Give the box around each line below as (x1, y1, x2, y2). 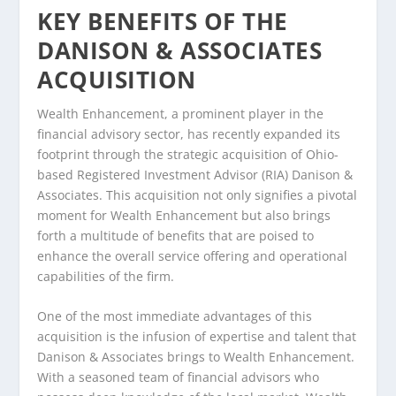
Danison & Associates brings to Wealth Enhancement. (37, 348, 355, 366)
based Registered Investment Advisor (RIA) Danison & (37, 165, 354, 183)
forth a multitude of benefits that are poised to (37, 226, 315, 244)
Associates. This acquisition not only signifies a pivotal (37, 186, 358, 203)
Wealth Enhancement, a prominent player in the (37, 104, 324, 122)
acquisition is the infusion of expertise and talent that (37, 328, 357, 346)
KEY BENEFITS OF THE (37, 4, 288, 37)
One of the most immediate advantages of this (37, 308, 313, 325)
